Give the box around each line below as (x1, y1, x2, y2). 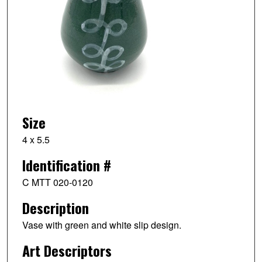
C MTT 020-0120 (22, 175, 93, 189)
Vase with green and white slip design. (22, 218, 181, 232)
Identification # (22, 154, 111, 176)
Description (22, 197, 89, 219)
